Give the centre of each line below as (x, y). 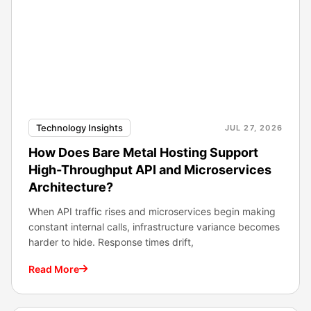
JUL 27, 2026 (253, 127)
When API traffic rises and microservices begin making (152, 211)
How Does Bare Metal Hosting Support (143, 152)
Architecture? (71, 187)
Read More (54, 269)
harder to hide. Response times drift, (111, 242)
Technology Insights (79, 127)
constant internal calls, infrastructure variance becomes (154, 226)
